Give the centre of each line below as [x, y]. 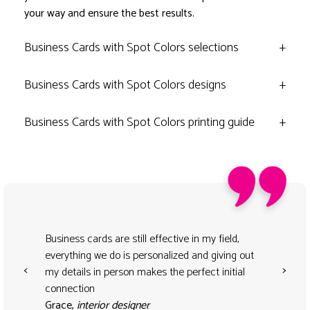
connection [70, 289]
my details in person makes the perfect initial [145, 273]
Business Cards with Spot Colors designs [125, 85]
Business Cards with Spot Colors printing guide [139, 123]
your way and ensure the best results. [109, 14]
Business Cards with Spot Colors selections [131, 48]
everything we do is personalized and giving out [149, 256]
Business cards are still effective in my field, [142, 239]
